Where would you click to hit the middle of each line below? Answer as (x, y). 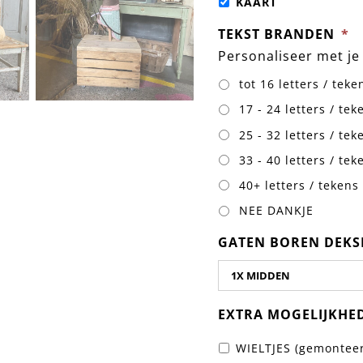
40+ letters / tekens (299, 185)
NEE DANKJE (276, 211)
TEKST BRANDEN (276, 34)
